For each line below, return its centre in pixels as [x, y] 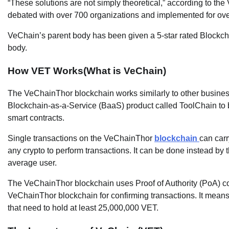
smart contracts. [36, 118]
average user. [32, 163]
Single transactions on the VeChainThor [81, 139]
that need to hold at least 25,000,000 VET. [83, 208]
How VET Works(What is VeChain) [87, 71]
